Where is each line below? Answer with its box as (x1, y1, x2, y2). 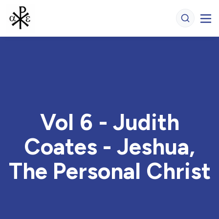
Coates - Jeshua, (24, 133, 195, 160)
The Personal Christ (8, 157, 211, 185)
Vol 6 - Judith (40, 109, 179, 136)
